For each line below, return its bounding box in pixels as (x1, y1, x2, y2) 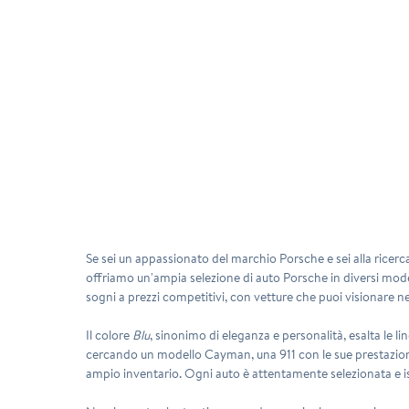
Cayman (204, 344, 252, 363)
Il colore (86, 325, 133, 344)
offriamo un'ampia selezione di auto (86, 267, 284, 287)
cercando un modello (86, 344, 205, 363)
